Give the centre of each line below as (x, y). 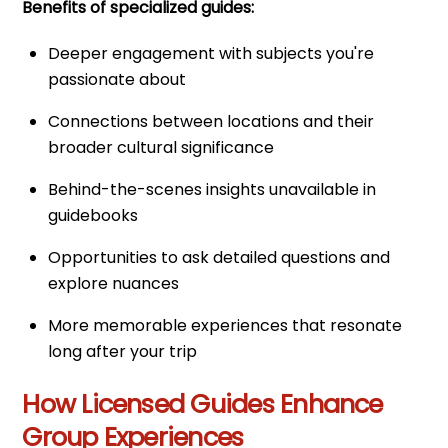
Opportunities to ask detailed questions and (219, 258)
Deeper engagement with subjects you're (211, 54)
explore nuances (113, 284)
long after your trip (122, 352)
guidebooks (93, 216)
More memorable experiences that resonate (225, 326)
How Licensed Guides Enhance (202, 403)
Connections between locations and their (211, 122)
